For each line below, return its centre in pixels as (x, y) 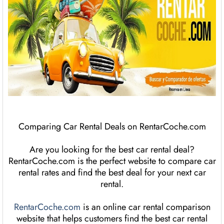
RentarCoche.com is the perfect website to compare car (112, 161)
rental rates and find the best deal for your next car (112, 173)
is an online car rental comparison (145, 207)
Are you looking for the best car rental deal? (112, 150)
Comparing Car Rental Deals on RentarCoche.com (112, 127)
